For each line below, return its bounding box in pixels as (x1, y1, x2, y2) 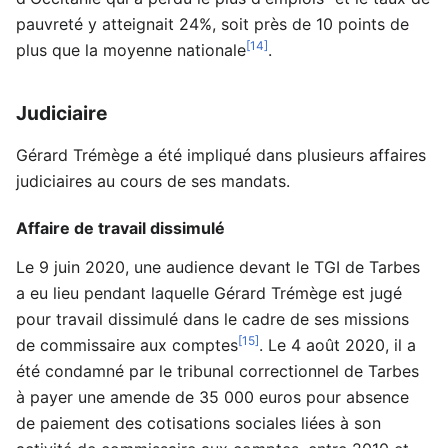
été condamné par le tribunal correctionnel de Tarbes (16, 360, 419, 381)
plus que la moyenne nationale (16, 39, 246, 60)
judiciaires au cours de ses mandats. (16, 170, 290, 191)
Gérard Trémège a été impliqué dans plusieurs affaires (16, 144, 426, 165)
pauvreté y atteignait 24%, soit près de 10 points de (16, 13, 409, 34)
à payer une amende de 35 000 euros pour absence (16, 386, 409, 407)
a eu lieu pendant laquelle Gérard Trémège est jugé (16, 282, 402, 303)
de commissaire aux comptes (16, 334, 238, 355)
